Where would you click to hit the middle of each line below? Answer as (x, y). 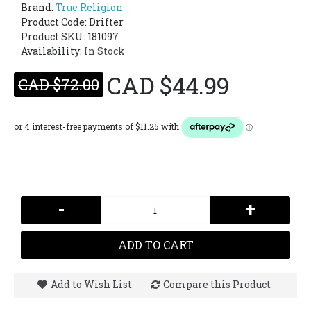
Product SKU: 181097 (70, 36)
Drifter (106, 22)
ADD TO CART (155, 245)
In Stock (104, 51)
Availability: (52, 51)
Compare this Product (217, 284)
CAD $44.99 (168, 85)
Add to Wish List (91, 284)
